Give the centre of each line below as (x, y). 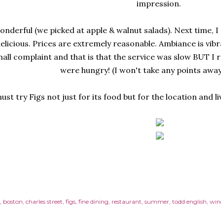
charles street (44, 202)
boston (13, 202)
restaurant (126, 202)
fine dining (93, 202)
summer (157, 202)
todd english (189, 202)
